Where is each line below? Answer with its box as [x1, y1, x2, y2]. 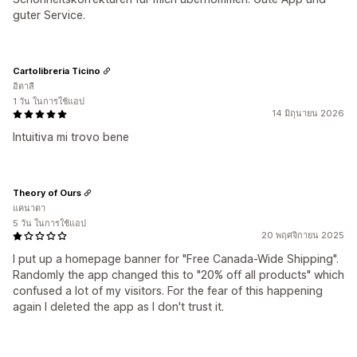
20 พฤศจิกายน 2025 [261, 229, 344, 241]
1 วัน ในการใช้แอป [13, 96, 84, 108]
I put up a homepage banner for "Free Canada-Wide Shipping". [13, 252, 339, 266]
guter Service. [13, 8, 85, 22]
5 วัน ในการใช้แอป [13, 218, 86, 229]
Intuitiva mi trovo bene [13, 130, 129, 144]
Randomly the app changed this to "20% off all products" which [13, 268, 344, 282]
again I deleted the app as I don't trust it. [13, 300, 224, 314]
